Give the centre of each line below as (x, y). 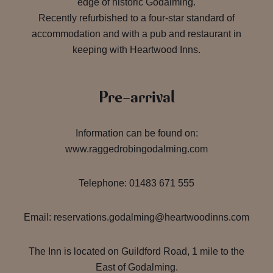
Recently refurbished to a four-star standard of (136, 18)
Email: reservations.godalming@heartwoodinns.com (136, 217)
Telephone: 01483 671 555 (136, 183)
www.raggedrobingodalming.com (136, 149)
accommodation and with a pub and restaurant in (136, 34)
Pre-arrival (136, 97)
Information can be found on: (136, 133)
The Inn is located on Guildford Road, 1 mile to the (136, 251)
